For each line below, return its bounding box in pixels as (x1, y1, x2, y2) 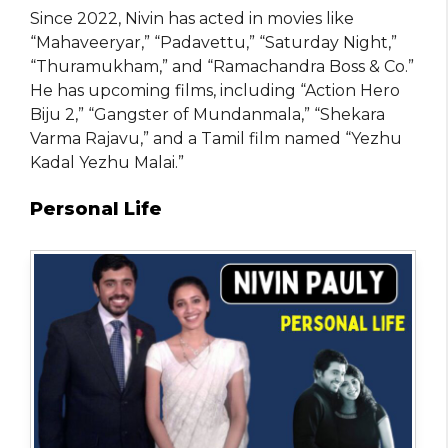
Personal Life (30, 198, 162, 221)
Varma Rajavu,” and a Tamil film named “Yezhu (30, 129, 402, 149)
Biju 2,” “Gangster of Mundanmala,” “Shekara (30, 105, 385, 125)
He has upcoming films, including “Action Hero (30, 81, 400, 101)
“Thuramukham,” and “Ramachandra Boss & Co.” (30, 57, 414, 77)
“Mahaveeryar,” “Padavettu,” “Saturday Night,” (30, 33, 397, 53)
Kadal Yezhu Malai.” (30, 153, 184, 173)
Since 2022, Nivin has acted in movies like (30, 9, 354, 29)
